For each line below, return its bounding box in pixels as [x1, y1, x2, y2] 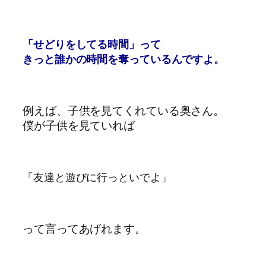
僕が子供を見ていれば [23, 117, 135, 133]
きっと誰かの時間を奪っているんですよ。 [23, 51, 225, 66]
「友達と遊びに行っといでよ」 [23, 169, 172, 184]
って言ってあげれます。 [23, 220, 146, 236]
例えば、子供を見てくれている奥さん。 [23, 102, 225, 118]
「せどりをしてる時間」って [23, 36, 161, 51]
